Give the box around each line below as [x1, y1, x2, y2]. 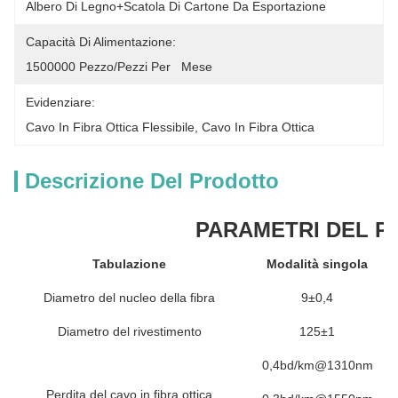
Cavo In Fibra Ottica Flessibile [26, 120, 195, 134]
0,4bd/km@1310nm [261, 358, 373, 372]
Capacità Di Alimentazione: [26, 35, 176, 49]
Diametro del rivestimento [57, 324, 202, 338]
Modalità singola [267, 257, 368, 271]
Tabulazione [92, 257, 166, 271]
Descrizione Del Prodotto [25, 169, 279, 193]
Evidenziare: [26, 95, 95, 109]
